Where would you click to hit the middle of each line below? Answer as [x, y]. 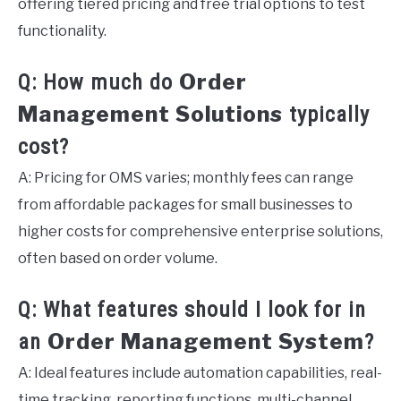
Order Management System [206, 341]
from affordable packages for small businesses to [185, 204]
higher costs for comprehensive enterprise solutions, [200, 231]
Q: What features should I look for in [192, 309]
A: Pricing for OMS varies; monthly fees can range [186, 177]
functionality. [62, 30]
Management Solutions [150, 114]
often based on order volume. [118, 258]
